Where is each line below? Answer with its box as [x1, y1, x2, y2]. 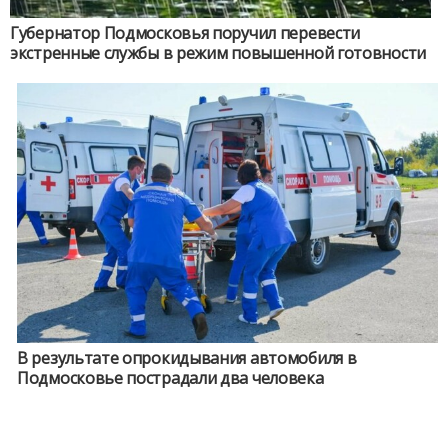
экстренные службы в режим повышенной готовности [10, 42, 426, 64]
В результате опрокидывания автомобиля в [17, 347, 357, 369]
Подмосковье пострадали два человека [17, 367, 324, 389]
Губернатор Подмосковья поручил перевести [10, 22, 360, 44]
